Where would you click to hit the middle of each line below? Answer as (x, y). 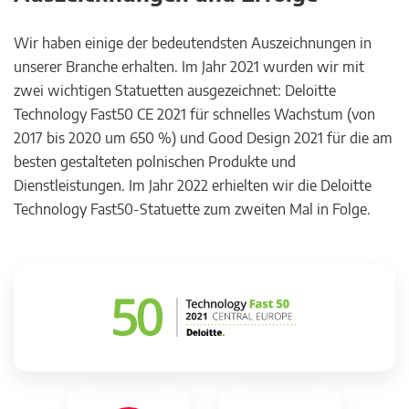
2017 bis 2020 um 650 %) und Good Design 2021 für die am (203, 137)
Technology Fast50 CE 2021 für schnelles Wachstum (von (194, 114)
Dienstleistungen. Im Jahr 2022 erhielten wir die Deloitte (193, 185)
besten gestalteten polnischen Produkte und (155, 161)
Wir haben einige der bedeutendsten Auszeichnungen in (193, 42)
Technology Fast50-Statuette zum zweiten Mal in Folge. (192, 209)
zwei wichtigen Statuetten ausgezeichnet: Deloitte (175, 90)
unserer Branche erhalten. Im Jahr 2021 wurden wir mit (189, 66)
